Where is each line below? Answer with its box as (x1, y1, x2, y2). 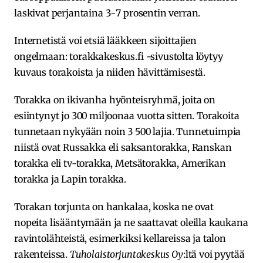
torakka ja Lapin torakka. (14, 173, 126, 185)
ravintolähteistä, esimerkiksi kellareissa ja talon (14, 232, 226, 244)
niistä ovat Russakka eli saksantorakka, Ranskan (14, 141, 232, 153)
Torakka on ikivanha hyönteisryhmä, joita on (14, 93, 216, 106)
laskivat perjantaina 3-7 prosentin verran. (14, 6, 203, 19)
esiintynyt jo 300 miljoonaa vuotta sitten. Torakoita (14, 109, 240, 122)
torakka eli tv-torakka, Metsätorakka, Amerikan (14, 157, 226, 169)
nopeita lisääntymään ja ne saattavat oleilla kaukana (14, 216, 248, 228)
